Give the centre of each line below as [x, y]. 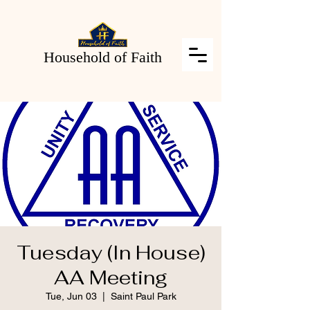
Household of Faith [103, 57]
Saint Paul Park [143, 296]
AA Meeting [111, 277]
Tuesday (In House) [111, 253]
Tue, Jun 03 [71, 296]
